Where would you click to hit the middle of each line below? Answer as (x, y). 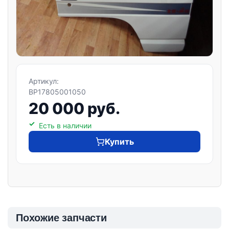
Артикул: (45, 81)
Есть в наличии (65, 125)
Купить (119, 141)
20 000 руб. (74, 108)
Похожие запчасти (61, 217)
